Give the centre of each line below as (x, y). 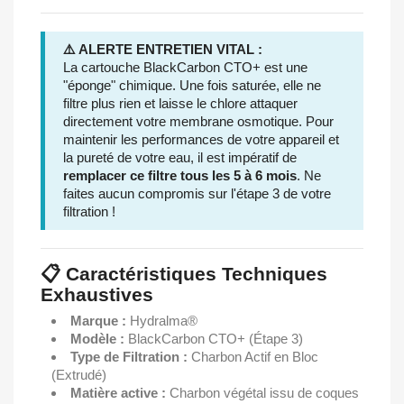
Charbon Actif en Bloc (253, 357)
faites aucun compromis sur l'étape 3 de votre (197, 193)
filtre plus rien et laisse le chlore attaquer (180, 103)
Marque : (98, 321)
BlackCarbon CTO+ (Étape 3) (214, 339)
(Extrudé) (79, 375)
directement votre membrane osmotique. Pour (198, 121)
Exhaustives (97, 294)
